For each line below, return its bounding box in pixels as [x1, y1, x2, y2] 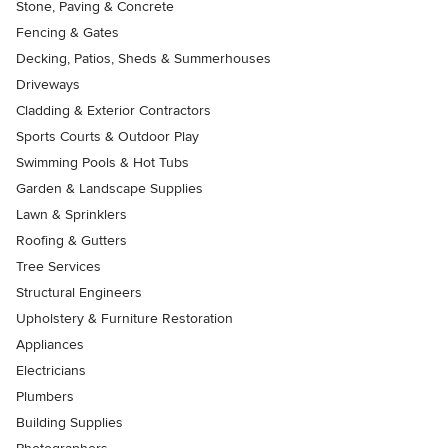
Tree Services [16, 258, 101, 276]
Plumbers [16, 388, 74, 406]
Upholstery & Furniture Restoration [16, 310, 233, 328]
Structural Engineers [16, 284, 142, 302]
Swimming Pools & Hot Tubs [16, 154, 189, 172]
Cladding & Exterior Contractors [16, 102, 211, 120]
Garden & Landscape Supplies [16, 180, 203, 198]
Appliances [16, 336, 84, 354]
